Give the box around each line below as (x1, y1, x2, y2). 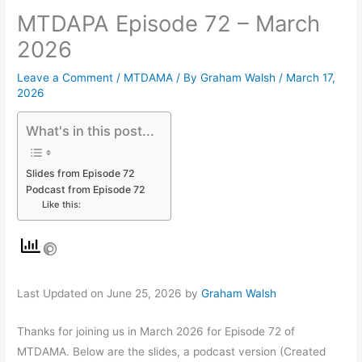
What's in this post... (26, 123, 155, 140)
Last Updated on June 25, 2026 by (17, 287, 202, 301)
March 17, (286, 70, 336, 84)
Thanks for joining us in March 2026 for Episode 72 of (17, 324, 296, 338)
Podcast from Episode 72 (26, 183, 146, 196)
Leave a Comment (17, 70, 114, 84)
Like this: (41, 199, 81, 211)
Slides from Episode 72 (26, 167, 136, 180)
